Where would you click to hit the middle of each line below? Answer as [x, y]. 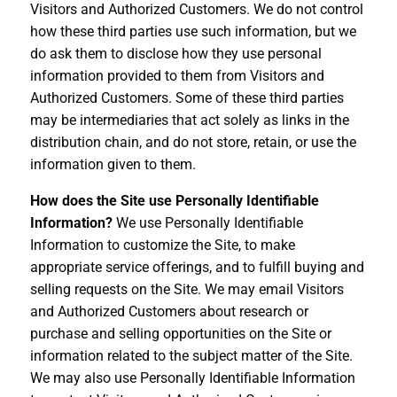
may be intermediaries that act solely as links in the [189, 120]
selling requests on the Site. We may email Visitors [187, 289]
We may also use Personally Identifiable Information [192, 378]
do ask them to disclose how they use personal [175, 53]
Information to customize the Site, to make [162, 245]
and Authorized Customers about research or [169, 311]
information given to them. [113, 164]
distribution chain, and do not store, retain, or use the [193, 142]
